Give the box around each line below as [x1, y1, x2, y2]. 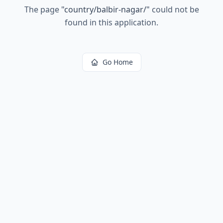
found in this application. [65, 17, 158, 28]
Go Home [102, 57, 133, 67]
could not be [149, 4, 199, 15]
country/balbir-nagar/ [64, 4, 146, 15]
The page [24, 4, 61, 15]
